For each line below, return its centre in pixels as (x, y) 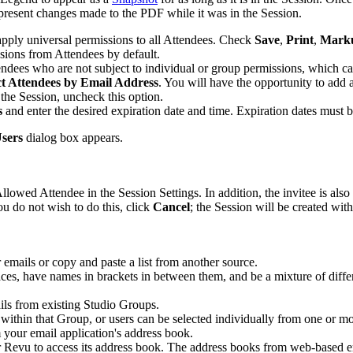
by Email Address (110, 82)
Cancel (171, 206)
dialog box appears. (73, 137)
